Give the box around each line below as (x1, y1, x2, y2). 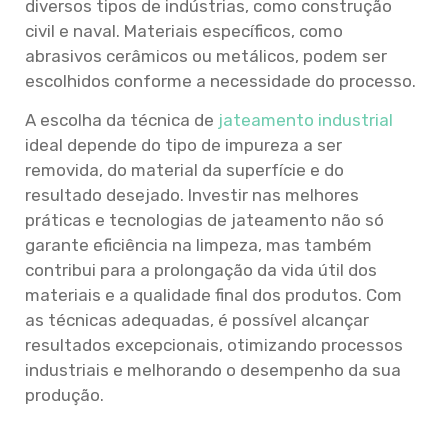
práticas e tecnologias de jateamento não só (25, 210, 384, 231)
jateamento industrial (218, 110, 393, 131)
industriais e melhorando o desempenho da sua (25, 360, 401, 381)
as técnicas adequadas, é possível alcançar (25, 310, 369, 331)
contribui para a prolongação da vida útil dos (25, 260, 377, 281)
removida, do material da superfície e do (25, 160, 344, 181)
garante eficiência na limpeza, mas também (25, 235, 372, 256)
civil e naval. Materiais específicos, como (25, 20, 343, 41)
